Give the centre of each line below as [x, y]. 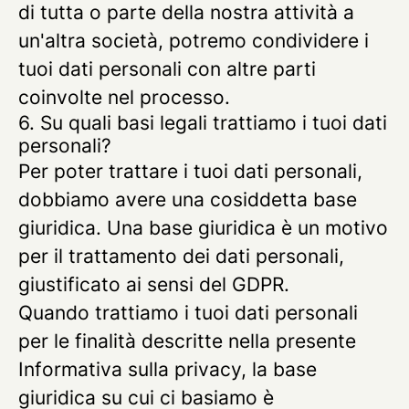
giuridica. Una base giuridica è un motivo [203, 228]
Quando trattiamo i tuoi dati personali [188, 313]
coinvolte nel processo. [124, 97]
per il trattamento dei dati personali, [181, 256]
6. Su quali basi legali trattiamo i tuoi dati [203, 123]
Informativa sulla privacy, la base [168, 369]
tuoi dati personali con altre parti [167, 69]
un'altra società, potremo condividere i [194, 41]
